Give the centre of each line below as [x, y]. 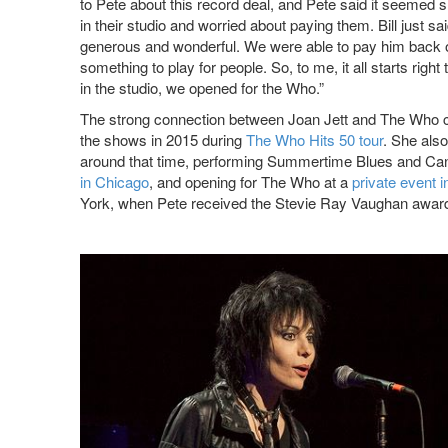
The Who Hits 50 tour [314, 140]
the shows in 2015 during [163, 140]
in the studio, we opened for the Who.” [202, 88]
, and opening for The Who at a [250, 182]
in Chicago [114, 182]
